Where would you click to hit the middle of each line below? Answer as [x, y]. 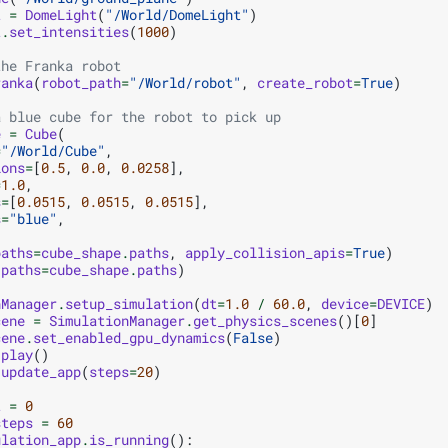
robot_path [81, 82]
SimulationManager [117, 320]
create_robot [305, 82]
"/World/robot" [185, 82]
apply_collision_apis [265, 252]
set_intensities [69, 31]
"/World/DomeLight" [177, 14]
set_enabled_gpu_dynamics [129, 337]
